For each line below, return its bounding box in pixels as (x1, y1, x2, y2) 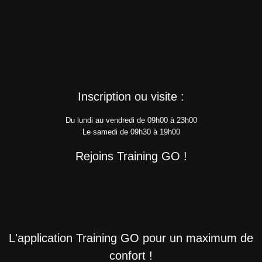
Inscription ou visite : (78, 90, 184, 103)
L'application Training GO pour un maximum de (9, 232, 253, 244)
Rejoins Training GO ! (75, 150, 187, 163)
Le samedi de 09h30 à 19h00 (82, 127, 180, 136)
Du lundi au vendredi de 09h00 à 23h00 (65, 116, 197, 125)
